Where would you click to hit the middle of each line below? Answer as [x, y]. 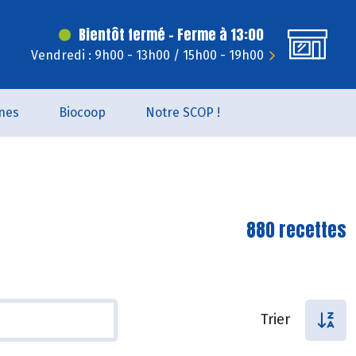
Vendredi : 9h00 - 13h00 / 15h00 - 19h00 [147, 55]
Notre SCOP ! [183, 112]
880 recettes [296, 230]
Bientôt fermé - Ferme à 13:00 [171, 35]
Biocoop [82, 112]
